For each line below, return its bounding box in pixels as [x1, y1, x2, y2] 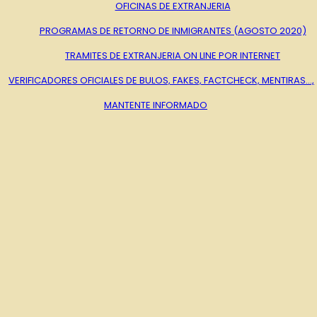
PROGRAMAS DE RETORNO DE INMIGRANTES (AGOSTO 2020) [39, 23, 306, 38]
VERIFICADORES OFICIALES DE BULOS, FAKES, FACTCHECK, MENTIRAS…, [8, 73, 314, 87]
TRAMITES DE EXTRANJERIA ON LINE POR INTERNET [65, 48, 280, 62]
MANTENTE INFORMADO [104, 98, 207, 112]
